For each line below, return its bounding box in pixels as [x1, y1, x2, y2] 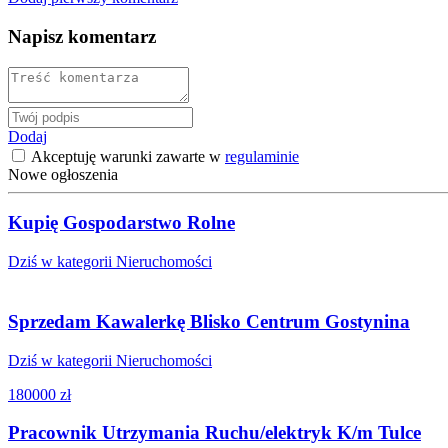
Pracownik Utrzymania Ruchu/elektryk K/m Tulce [8, 422, 421, 444]
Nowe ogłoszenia [8, 165, 118, 183]
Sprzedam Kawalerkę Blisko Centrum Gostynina [8, 311, 410, 332]
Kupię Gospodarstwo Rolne [8, 212, 235, 234]
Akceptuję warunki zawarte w [28, 147, 225, 165]
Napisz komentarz [8, 25, 156, 47]
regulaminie [225, 147, 299, 165]
